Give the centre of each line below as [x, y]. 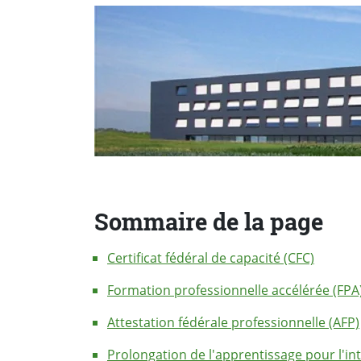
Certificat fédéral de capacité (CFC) [211, 257]
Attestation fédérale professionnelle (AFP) [233, 322]
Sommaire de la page [209, 222]
